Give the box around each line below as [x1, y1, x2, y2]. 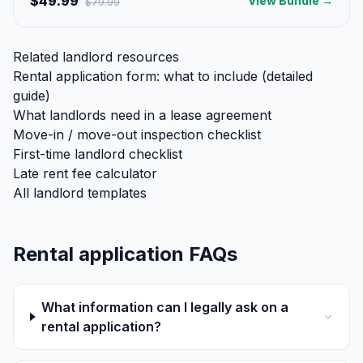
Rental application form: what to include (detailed [13, 68, 313, 84]
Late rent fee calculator [13, 165, 157, 181]
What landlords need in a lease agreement [13, 107, 271, 123]
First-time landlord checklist [13, 146, 182, 162]
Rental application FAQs [13, 242, 237, 266]
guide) [13, 88, 50, 104]
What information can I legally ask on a [41, 299, 289, 315]
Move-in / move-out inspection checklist [13, 126, 261, 143]
